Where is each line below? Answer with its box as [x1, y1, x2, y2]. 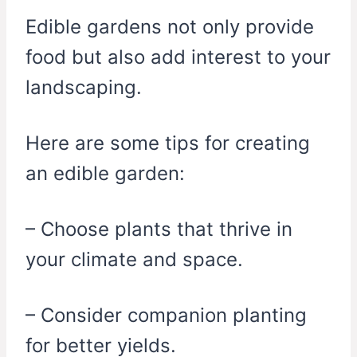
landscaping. [25, 76, 142, 100]
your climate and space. [25, 248, 243, 272]
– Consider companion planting [25, 304, 307, 328]
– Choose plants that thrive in [25, 218, 292, 241]
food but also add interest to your [25, 45, 331, 69]
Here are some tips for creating [25, 131, 310, 155]
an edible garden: [25, 162, 185, 186]
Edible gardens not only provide [25, 15, 314, 39]
